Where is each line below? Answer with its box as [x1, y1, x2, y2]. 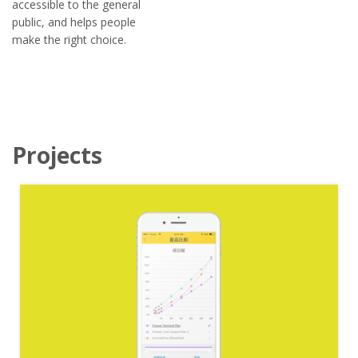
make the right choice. [12, 31, 126, 47]
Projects [12, 139, 102, 170]
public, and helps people [12, 14, 136, 30]
